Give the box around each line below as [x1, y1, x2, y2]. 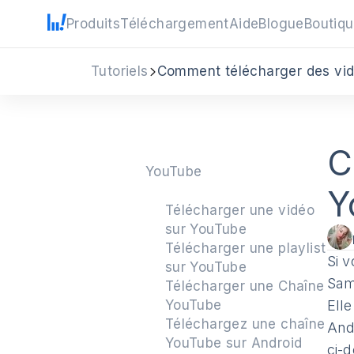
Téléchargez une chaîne [164, 316, 326, 332]
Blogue [258, 15, 304, 32]
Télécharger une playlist [164, 240, 326, 256]
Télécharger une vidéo [164, 202, 315, 218]
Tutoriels [91, 63, 149, 79]
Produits [66, 15, 121, 32]
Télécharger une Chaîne [164, 278, 325, 294]
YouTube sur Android [164, 335, 303, 351]
